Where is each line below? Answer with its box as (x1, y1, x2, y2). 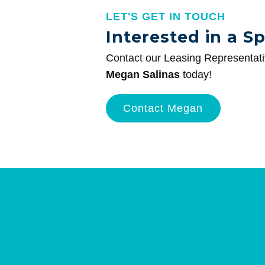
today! (179, 68, 212, 80)
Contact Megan (123, 102, 203, 114)
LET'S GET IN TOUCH (105, 11, 225, 23)
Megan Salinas (105, 68, 180, 80)
